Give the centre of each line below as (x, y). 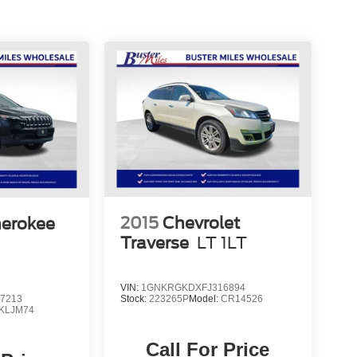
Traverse (154, 243)
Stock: (134, 298)
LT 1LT (222, 243)
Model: (204, 298)
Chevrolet (201, 223)
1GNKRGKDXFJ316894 (193, 287)
